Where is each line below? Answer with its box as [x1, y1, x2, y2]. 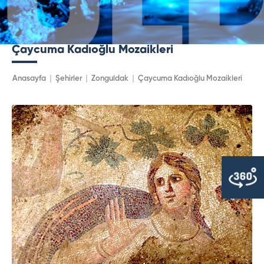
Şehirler [55, 75, 82, 83]
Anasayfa [12, 75, 46, 83]
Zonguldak [91, 75, 128, 83]
